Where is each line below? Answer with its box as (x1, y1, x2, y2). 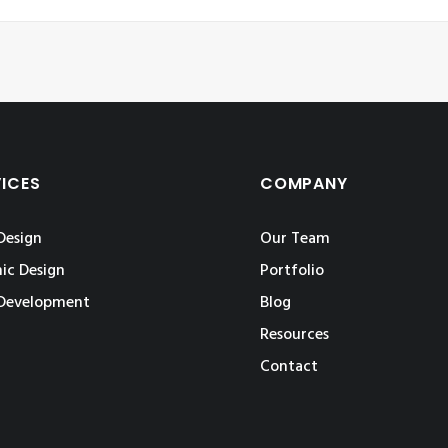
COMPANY (260, 172, 348, 195)
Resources (260, 322, 329, 348)
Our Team (260, 226, 330, 252)
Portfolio (260, 258, 324, 284)
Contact (260, 354, 318, 380)
